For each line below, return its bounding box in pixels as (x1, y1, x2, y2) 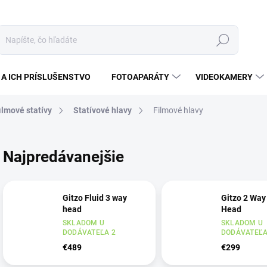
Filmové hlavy (153, 105, 203, 115)
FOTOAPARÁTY (111, 72, 169, 82)
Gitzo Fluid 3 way (63, 193, 127, 203)
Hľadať (210, 35, 236, 45)
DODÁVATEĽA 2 (63, 228, 116, 237)
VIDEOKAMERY (195, 72, 253, 82)
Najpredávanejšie (3, 147, 124, 166)
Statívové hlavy (73, 105, 132, 115)
